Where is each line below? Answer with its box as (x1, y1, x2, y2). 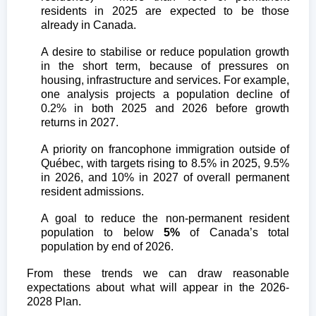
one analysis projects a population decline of (41, 87, 289, 100)
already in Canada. (41, 18, 136, 31)
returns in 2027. (41, 116, 119, 128)
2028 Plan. (27, 295, 81, 308)
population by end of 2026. (41, 240, 174, 253)
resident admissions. (41, 185, 144, 197)
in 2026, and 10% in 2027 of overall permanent (41, 171, 289, 183)
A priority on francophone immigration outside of (41, 142, 289, 155)
